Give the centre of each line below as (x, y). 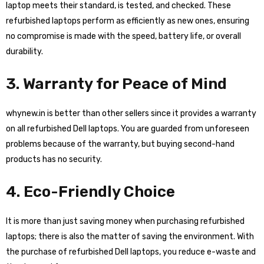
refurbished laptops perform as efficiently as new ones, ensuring (128, 21)
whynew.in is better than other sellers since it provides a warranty (131, 113)
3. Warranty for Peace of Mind (116, 84)
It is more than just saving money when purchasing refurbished (125, 221)
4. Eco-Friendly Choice (90, 192)
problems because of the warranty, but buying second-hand (120, 144)
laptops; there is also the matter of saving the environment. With (130, 237)
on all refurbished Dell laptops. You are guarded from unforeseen (128, 129)
